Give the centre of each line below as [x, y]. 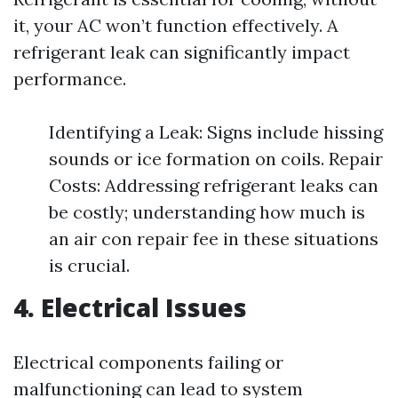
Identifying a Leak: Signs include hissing [216, 132]
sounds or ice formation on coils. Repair [216, 159]
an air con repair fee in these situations [214, 239]
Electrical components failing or [148, 362]
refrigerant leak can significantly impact [182, 52]
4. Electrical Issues [130, 307]
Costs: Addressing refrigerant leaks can [214, 185]
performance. [70, 79]
